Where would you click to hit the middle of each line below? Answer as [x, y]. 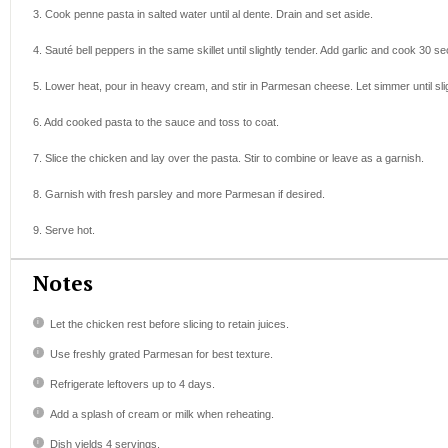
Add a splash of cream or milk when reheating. [161, 414]
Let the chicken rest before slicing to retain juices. [169, 324]
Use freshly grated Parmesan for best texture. [161, 354]
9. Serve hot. [64, 230]
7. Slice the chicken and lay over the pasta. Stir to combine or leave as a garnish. [228, 158]
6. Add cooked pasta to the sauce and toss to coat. [156, 122]
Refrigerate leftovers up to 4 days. [132, 384]
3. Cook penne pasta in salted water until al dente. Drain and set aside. [203, 14]
